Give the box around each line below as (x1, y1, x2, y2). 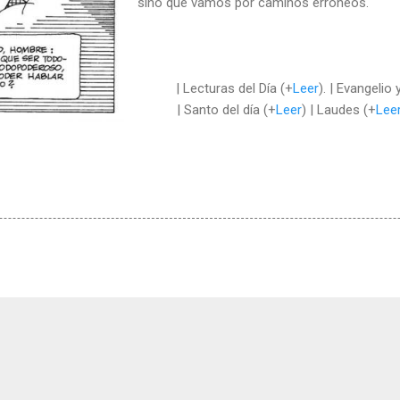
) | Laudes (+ (302, 101, 376, 118)
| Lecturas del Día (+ (176, 79, 293, 96)
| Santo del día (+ (177, 101, 276, 118)
